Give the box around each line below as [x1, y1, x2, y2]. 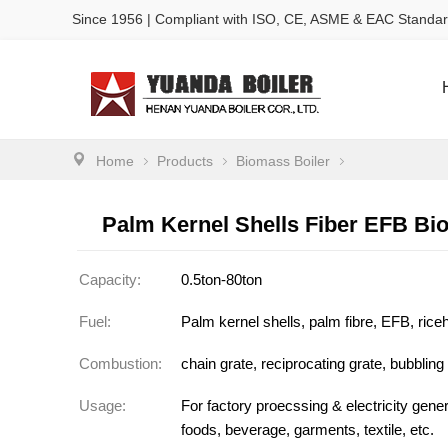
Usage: [79, 397, 126, 414]
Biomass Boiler [236, 153, 330, 169]
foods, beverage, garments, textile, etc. [181, 421, 434, 438]
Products [157, 153, 213, 169]
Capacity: [79, 271, 141, 288]
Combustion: [79, 355, 162, 372]
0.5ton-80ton [181, 271, 262, 288]
